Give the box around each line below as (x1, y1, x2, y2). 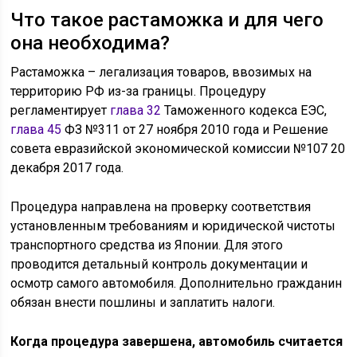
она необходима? (10, 32, 171, 54)
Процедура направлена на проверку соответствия (10, 199, 312, 214)
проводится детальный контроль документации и (10, 257, 308, 272)
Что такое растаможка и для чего (10, 9, 324, 31)
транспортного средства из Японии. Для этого (10, 237, 284, 253)
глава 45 (10, 122, 62, 137)
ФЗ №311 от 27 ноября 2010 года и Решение (61, 122, 329, 137)
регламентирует (10, 103, 111, 118)
